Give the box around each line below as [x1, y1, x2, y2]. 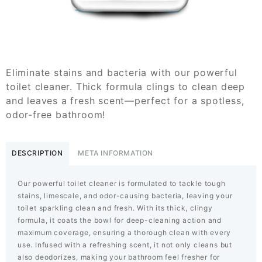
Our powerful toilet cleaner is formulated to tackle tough [18, 179, 226, 188]
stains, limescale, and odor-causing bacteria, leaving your [18, 191, 233, 201]
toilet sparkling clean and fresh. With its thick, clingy [18, 204, 213, 213]
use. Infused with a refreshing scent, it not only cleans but [18, 240, 232, 250]
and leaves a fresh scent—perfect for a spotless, [6, 95, 244, 107]
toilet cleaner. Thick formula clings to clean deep [6, 81, 245, 93]
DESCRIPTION [12, 149, 63, 158]
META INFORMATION [78, 149, 154, 158]
